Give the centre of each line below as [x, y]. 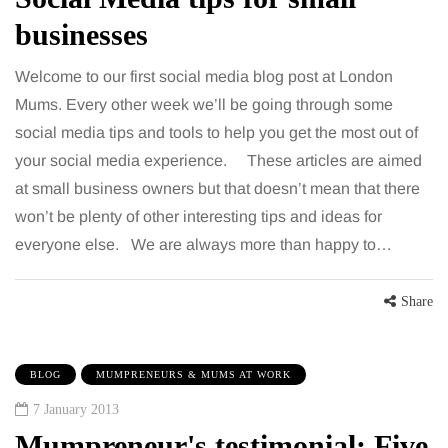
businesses [81, 35]
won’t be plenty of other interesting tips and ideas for [198, 217]
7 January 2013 [76, 410]
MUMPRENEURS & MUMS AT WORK [193, 375]
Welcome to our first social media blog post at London [204, 77]
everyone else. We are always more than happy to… [203, 245]
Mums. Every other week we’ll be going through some [204, 105]
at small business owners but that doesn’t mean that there [217, 189]
